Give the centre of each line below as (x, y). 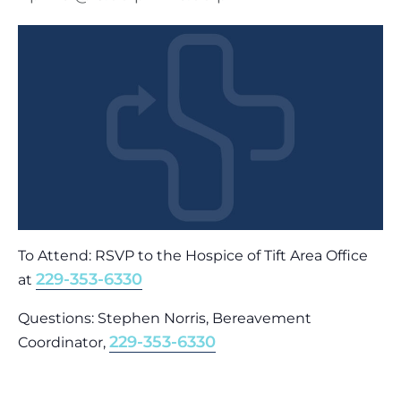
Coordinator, (64, 342)
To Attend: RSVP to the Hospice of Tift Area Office (193, 255)
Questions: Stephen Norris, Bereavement (165, 318)
